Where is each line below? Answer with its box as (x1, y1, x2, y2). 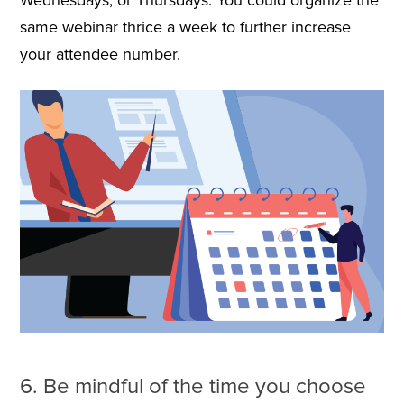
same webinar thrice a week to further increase (19, 16, 351, 37)
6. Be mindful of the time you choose (19, 373, 366, 400)
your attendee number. (19, 43, 180, 64)
